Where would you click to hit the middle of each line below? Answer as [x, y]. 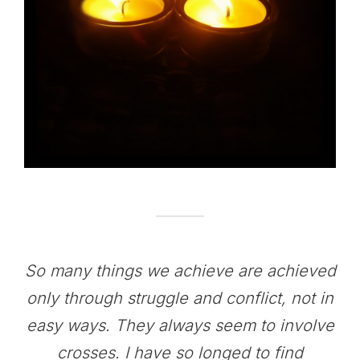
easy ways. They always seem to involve [180, 325]
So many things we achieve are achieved [180, 270]
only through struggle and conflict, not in [180, 298]
